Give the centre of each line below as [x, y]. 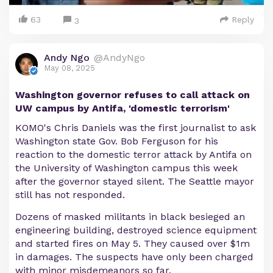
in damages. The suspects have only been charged [134, 257]
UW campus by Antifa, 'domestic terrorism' [122, 108]
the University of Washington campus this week [126, 168]
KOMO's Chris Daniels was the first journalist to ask [136, 127]
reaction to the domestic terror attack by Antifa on [133, 154]
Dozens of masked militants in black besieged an [130, 216]
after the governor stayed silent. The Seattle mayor [135, 181]
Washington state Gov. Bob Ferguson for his [117, 141]
